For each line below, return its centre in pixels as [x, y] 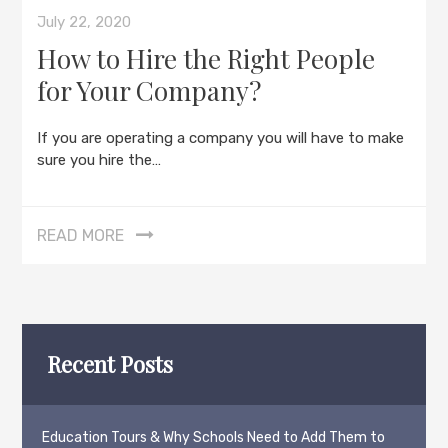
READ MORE [81, 235]
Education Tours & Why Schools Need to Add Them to [214, 437]
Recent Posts [110, 363]
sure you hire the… [99, 159]
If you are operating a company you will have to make [221, 137]
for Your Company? [149, 90]
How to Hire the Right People [206, 58]
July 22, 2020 [84, 21]
